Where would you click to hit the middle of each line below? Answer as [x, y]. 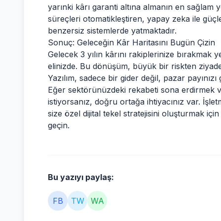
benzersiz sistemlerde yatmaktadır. [112, 31]
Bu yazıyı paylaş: [81, 177]
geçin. [59, 125]
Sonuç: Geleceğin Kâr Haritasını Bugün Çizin [131, 42]
